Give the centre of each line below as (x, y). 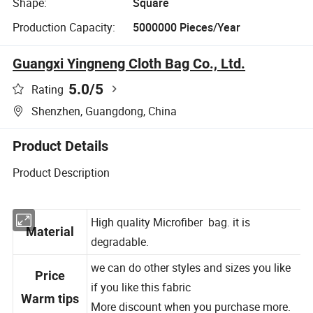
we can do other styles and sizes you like (193, 282)
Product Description (61, 172)
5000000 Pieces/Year (186, 28)
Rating (48, 89)
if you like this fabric (143, 302)
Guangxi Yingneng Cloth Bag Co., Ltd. (129, 64)
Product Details (61, 146)
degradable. (121, 256)
